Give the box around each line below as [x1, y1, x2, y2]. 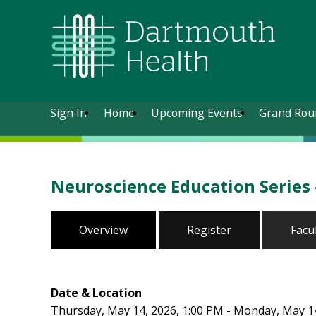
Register [187, 222, 231, 238]
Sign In [50, 105, 87, 121]
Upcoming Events [150, 105, 243, 121]
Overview [79, 222, 128, 238]
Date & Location [51, 285, 142, 300]
